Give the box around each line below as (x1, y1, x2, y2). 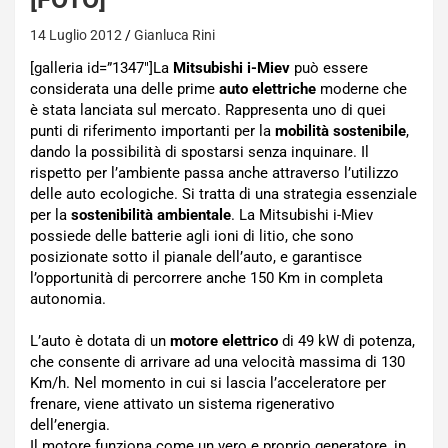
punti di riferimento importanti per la (30, 122, 275, 140)
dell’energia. (30, 416, 110, 434)
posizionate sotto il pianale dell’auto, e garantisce (30, 248, 362, 266)
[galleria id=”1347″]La (30, 59, 173, 77)
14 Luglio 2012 (30, 27, 122, 43)
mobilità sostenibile (275, 122, 406, 140)
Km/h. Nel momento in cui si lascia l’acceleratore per (30, 374, 386, 392)
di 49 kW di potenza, (278, 332, 415, 350)
